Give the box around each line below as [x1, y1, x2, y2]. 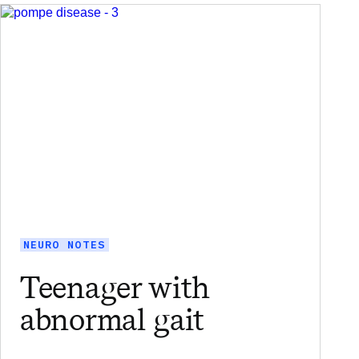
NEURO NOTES [23, 237, 106, 252]
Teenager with [20, 269, 211, 306]
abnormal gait [20, 301, 205, 338]
